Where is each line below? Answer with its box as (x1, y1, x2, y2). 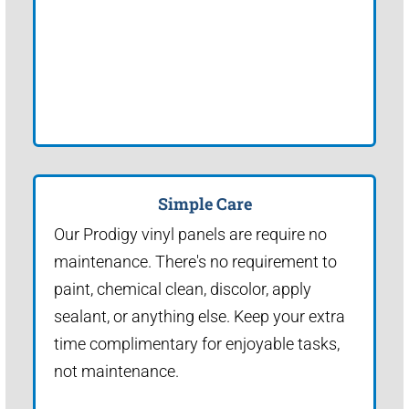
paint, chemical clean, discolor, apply (54, 278, 311, 299)
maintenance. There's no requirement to (54, 251, 337, 271)
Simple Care (157, 192, 252, 215)
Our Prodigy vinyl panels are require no (54, 224, 327, 244)
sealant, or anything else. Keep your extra (54, 306, 345, 326)
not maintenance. (54, 361, 179, 381)
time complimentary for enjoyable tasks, (54, 333, 340, 353)
